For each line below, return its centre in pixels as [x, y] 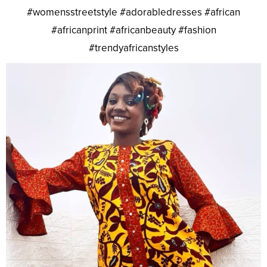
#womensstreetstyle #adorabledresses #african [133, 12]
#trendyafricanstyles [133, 48]
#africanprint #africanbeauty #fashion [133, 30]
